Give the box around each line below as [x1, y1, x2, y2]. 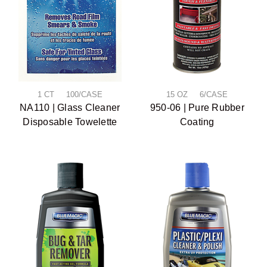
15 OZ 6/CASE [166, 89, 228, 99]
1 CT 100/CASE [37, 89, 103, 99]
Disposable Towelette [23, 116, 117, 127]
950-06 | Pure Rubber [150, 102, 244, 113]
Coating [179, 116, 215, 127]
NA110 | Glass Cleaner [20, 102, 120, 113]
